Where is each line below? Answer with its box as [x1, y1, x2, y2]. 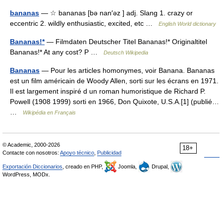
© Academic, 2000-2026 [2, 142, 60, 148]
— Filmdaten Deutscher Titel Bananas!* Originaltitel [45, 38, 207, 46]
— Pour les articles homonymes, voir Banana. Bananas [40, 66, 215, 74]
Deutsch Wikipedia [104, 50, 148, 55]
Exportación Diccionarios [2, 164, 62, 169]
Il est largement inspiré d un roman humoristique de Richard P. [10, 87, 206, 95]
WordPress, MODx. [2, 171, 50, 177]
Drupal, [150, 164, 170, 169]
